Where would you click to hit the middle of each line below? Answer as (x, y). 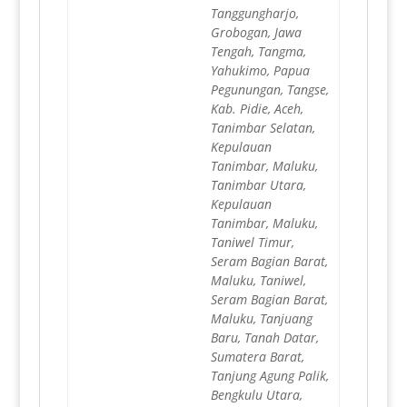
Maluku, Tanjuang (261, 319)
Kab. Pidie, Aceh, (257, 109)
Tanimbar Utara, (258, 185)
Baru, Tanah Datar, (264, 338)
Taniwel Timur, (252, 243)
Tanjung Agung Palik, (269, 376)
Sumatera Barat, (257, 357)
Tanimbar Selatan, (263, 128)
